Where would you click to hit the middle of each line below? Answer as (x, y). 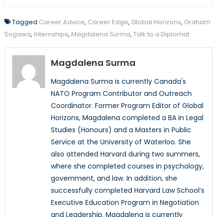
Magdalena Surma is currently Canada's (118, 82)
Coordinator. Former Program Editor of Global (127, 106)
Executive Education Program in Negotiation (125, 203)
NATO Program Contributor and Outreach (121, 94)
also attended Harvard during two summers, (125, 154)
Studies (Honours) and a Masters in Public (121, 130)
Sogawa (17, 34)
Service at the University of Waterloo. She (121, 142)
